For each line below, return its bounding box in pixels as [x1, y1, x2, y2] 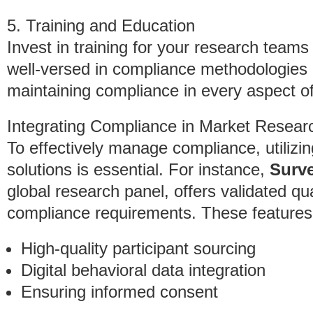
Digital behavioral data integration [21, 261, 265, 279]
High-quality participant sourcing [21, 239, 256, 258]
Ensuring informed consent [21, 282, 218, 301]
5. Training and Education [7, 16, 195, 35]
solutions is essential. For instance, [7, 160, 270, 179]
